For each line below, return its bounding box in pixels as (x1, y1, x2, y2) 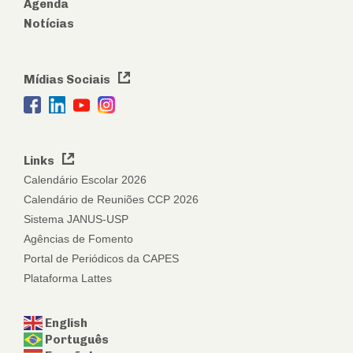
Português (45, 333, 109, 347)
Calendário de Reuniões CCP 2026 (24, 192, 199, 206)
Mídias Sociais (24, 72, 113, 87)
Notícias (24, 16, 74, 31)
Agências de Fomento (24, 232, 133, 245)
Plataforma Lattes (24, 271, 112, 284)
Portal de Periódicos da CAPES (24, 251, 179, 265)
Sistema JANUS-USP (24, 212, 128, 225)
